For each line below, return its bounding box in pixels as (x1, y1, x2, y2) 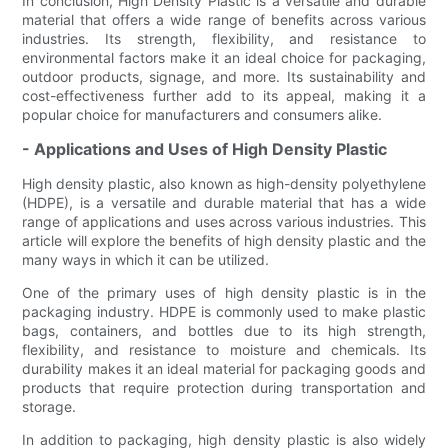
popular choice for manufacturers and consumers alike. (22, 105, 383, 123)
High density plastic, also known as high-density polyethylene (22, 174, 426, 192)
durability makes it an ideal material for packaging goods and (22, 359, 426, 377)
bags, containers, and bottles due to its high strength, (22, 321, 426, 339)
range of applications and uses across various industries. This (22, 212, 426, 230)
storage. (22, 397, 77, 415)
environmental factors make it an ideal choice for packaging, (22, 48, 426, 66)
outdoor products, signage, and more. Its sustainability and (22, 67, 426, 85)
